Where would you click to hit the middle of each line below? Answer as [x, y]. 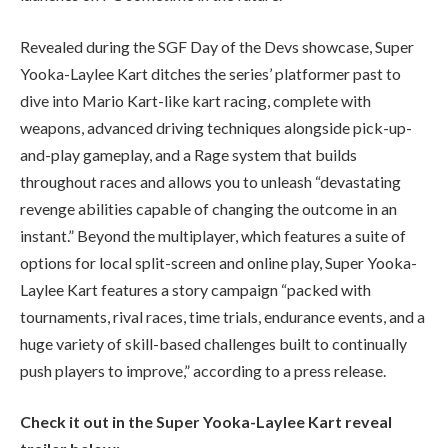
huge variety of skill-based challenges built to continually [213, 343]
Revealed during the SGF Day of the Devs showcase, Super [217, 46]
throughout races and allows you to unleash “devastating [210, 181]
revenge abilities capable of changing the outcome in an [208, 208]
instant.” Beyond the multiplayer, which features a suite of [213, 235]
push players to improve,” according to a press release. [204, 370]
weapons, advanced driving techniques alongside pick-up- [216, 127]
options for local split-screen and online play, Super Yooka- [218, 262]
